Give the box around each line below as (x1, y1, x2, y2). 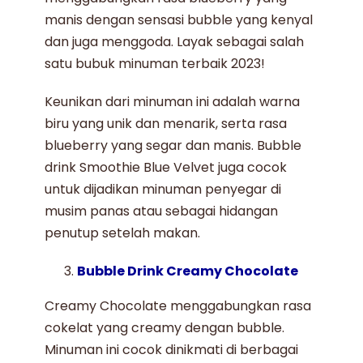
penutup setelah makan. (45, 223, 201, 242)
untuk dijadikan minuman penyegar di (45, 179, 282, 199)
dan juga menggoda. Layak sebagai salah (45, 32, 305, 51)
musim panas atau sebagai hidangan (45, 201, 279, 220)
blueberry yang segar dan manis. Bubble (45, 135, 302, 155)
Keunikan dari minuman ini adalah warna (45, 92, 301, 111)
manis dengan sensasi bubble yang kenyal (45, 10, 314, 29)
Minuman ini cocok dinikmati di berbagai (45, 340, 299, 359)
